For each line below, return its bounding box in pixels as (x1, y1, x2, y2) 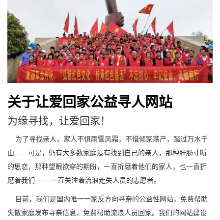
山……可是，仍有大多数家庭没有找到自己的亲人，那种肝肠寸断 (7, 149, 207, 157)
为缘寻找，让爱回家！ (7, 115, 110, 127)
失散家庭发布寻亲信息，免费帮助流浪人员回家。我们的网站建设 (7, 209, 207, 217)
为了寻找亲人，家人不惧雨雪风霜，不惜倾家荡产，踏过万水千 (7, 135, 208, 143)
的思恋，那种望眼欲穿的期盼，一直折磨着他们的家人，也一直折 (7, 163, 207, 171)
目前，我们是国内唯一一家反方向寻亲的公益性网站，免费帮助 (7, 195, 208, 203)
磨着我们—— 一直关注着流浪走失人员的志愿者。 (7, 176, 161, 185)
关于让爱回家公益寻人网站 (7, 95, 172, 110)
